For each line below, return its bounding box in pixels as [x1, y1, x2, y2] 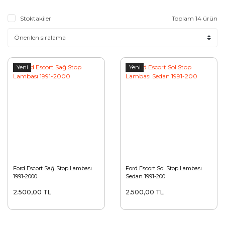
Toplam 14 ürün [172, 15, 217, 23]
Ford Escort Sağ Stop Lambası [13, 165, 92, 172]
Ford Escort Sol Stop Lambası [126, 165, 202, 172]
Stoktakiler [20, 15, 51, 23]
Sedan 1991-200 [126, 173, 165, 180]
